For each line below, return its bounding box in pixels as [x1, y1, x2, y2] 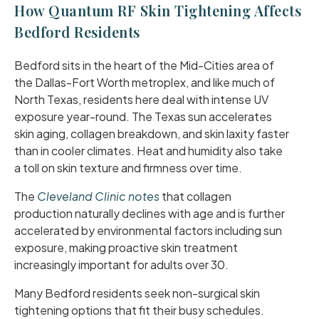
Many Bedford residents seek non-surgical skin [14, 286, 260, 300]
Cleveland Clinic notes [37, 189, 159, 204]
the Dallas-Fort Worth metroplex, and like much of [14, 75, 275, 90]
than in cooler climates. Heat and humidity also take [14, 143, 283, 158]
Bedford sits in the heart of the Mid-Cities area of [14, 58, 274, 73]
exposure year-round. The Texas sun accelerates [14, 109, 272, 124]
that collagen [159, 189, 231, 204]
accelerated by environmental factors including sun [14, 223, 282, 238]
